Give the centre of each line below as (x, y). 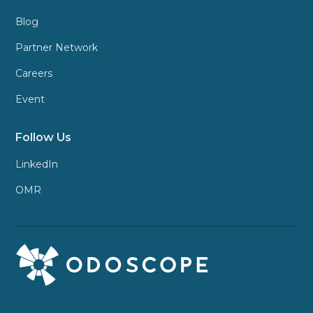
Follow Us (44, 138)
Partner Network (57, 48)
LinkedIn (37, 165)
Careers (34, 74)
